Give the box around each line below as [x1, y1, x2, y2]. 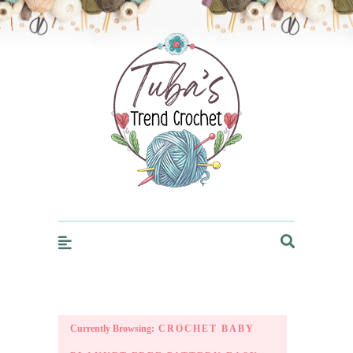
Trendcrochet [97, 17, 237, 45]
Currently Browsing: [70, 323, 154, 334]
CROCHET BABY [154, 323, 255, 334]
